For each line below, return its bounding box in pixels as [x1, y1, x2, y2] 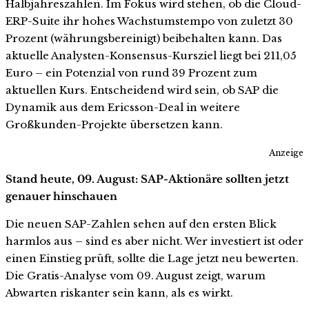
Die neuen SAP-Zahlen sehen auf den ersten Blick [6, 217, 277, 231]
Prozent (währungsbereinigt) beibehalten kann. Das [6, 32, 282, 46]
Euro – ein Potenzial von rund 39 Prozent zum [6, 66, 257, 80]
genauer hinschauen [6, 190, 117, 203]
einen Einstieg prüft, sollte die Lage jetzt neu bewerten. [6, 252, 299, 266]
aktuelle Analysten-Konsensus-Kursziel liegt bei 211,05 [6, 49, 297, 63]
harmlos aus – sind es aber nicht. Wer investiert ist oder [6, 235, 303, 248]
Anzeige [269, 148, 303, 159]
